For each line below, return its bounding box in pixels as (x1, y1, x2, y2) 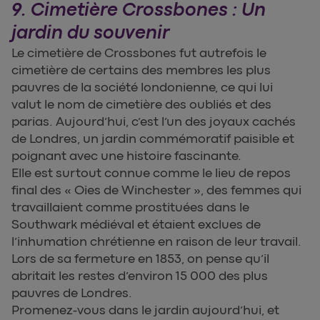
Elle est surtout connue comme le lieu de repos (11, 166, 291, 181)
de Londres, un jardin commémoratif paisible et (11, 131, 294, 146)
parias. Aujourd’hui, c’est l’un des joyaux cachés (11, 114, 296, 129)
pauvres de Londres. (11, 286, 132, 301)
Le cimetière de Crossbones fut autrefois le (11, 46, 266, 61)
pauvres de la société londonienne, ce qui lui (11, 80, 273, 95)
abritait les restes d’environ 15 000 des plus (11, 269, 268, 284)
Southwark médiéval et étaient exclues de (11, 217, 261, 232)
